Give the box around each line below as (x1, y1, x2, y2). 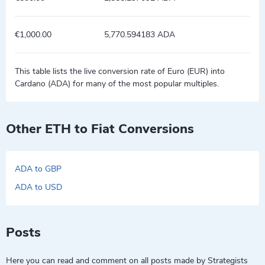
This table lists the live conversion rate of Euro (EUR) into (15, 66, 225, 77)
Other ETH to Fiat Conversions (6, 120, 194, 138)
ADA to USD (15, 182, 62, 193)
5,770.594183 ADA (104, 29, 175, 40)
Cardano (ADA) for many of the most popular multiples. (15, 78, 219, 89)
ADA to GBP (15, 163, 62, 174)
